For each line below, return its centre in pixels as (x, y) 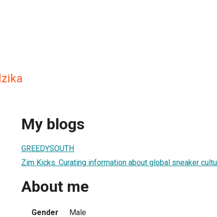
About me (55, 187)
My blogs (53, 124)
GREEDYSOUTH (48, 148)
